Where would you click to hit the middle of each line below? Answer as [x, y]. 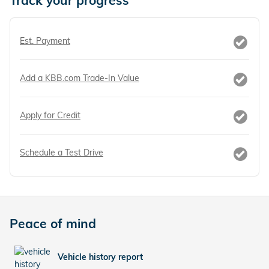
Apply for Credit [50, 115]
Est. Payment [45, 41]
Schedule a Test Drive [62, 153]
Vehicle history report [100, 257]
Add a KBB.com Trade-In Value [80, 78]
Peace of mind [53, 223]
